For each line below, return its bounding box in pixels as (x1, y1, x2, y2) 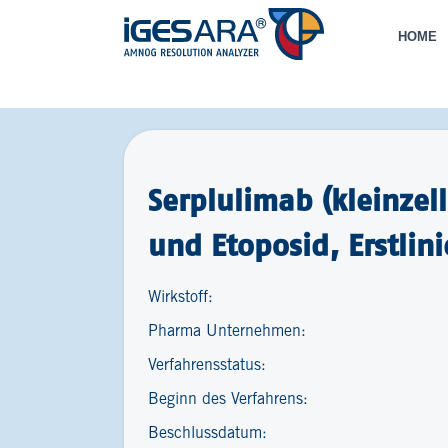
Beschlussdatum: (148, 426, 267, 441)
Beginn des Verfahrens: (148, 392, 308, 407)
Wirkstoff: (148, 290, 213, 305)
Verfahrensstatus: (148, 358, 266, 373)
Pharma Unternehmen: (148, 324, 306, 339)
